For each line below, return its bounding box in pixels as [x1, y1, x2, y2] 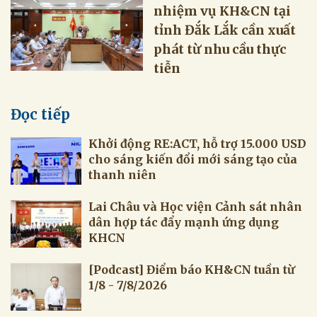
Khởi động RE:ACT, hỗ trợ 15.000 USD [88, 137, 306, 151]
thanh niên [88, 168, 156, 183]
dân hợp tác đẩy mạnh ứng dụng [88, 215, 279, 230]
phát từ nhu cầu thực [154, 41, 287, 58]
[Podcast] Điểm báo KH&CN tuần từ [88, 263, 294, 277]
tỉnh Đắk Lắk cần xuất [154, 22, 296, 39]
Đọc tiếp [11, 105, 70, 124]
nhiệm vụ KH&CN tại [154, 3, 292, 20]
